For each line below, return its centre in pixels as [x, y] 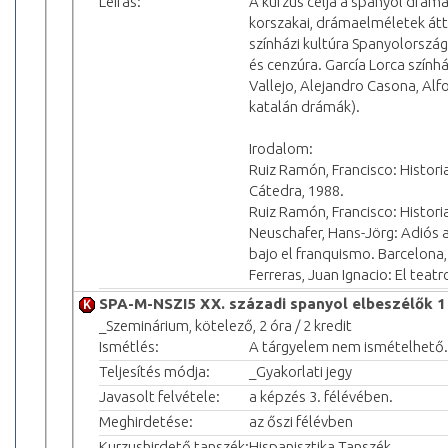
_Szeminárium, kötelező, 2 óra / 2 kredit [225, 325]
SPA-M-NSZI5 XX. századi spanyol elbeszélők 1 [272, 303]
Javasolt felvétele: [159, 396]
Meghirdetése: [146, 421]
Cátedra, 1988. [296, 190]
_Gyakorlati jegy [300, 371]
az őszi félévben [301, 421]
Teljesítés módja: [154, 371]
